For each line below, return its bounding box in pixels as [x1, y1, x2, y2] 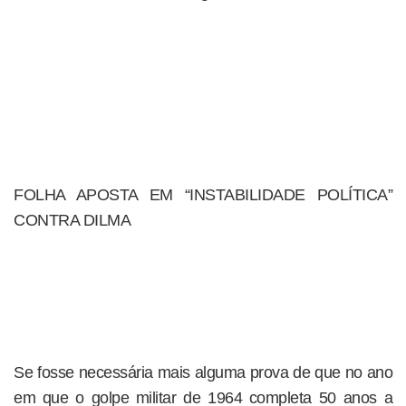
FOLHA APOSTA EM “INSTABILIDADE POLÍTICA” [14, 186, 392, 204]
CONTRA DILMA [14, 211, 130, 229]
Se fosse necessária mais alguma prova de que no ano [14, 363, 392, 382]
